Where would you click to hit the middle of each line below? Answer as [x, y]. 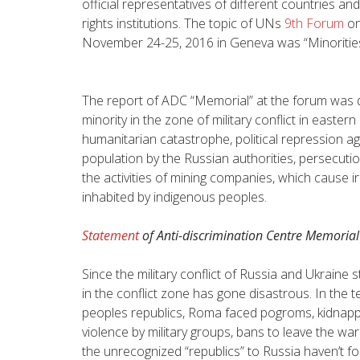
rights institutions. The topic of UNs [183, 23]
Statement [110, 235]
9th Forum [314, 23]
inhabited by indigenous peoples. [174, 196]
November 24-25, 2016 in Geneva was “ [195, 42]
